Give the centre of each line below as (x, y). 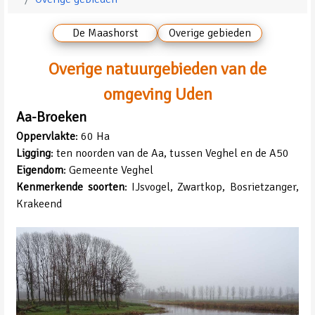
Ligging (34, 154)
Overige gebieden (210, 33)
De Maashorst (105, 33)
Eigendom (40, 171)
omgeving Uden (157, 95)
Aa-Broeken (52, 117)
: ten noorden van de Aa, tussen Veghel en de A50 (170, 154)
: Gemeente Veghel (109, 171)
